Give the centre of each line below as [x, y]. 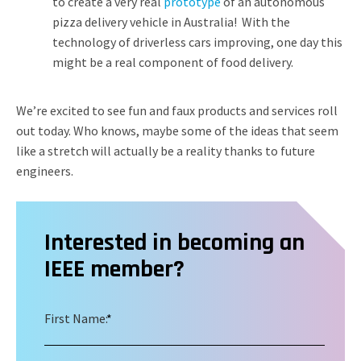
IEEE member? [114, 269]
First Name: [76, 318]
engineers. [45, 171]
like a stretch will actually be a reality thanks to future [166, 151]
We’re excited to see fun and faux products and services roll [177, 110]
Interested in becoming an [174, 243]
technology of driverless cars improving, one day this [197, 42]
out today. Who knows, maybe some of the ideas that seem [177, 131]
